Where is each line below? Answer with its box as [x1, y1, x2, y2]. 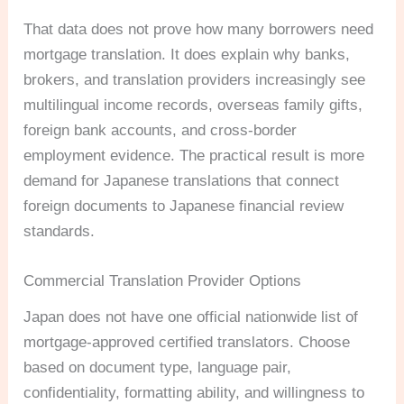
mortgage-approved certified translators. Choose [23, 334, 351, 352]
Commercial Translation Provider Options [23, 272, 302, 290]
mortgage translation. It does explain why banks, [23, 46, 351, 64]
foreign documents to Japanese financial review [23, 197, 344, 216]
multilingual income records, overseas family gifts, [23, 96, 363, 115]
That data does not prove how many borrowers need [23, 21, 374, 39]
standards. [23, 223, 96, 241]
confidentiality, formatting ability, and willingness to [23, 384, 365, 402]
